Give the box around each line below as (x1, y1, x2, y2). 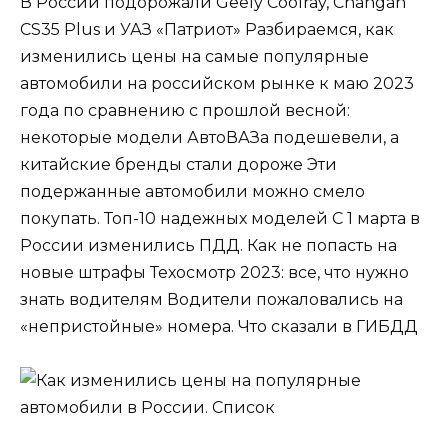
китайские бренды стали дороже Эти (20, 154, 337, 174)
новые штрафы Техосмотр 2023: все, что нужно (20, 262, 409, 282)
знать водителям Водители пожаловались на (20, 289, 403, 309)
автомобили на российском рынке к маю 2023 (20, 73, 414, 93)
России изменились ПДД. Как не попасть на (20, 235, 397, 255)
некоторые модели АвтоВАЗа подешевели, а (20, 127, 399, 147)
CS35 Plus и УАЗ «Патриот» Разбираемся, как (20, 19, 394, 39)
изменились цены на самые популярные (20, 46, 369, 66)
